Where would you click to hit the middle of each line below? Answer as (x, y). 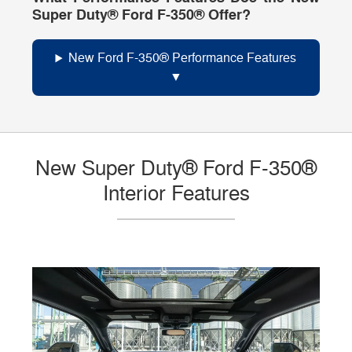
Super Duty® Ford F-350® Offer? (142, 15)
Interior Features (176, 194)
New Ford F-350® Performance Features (183, 59)
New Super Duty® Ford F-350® (176, 169)
